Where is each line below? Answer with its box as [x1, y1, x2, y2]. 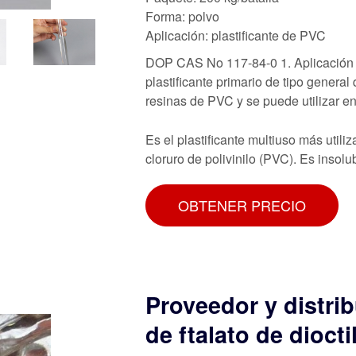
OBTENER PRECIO [178, 194, 306, 215]
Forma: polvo [145, 6, 219, 25]
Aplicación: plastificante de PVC [145, 25, 326, 44]
